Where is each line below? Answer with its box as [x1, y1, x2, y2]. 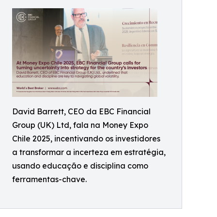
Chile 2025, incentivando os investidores [12, 134, 160, 143]
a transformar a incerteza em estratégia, [12, 147, 166, 157]
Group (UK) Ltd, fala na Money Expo [12, 120, 148, 130]
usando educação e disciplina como [12, 161, 148, 170]
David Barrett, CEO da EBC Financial [12, 107, 151, 116]
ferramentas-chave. [12, 174, 87, 184]
